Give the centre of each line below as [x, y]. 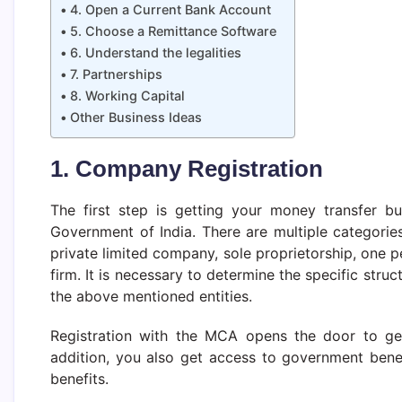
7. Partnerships [116, 74]
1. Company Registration [187, 169]
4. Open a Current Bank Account [170, 9]
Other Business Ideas [135, 117]
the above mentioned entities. [151, 296]
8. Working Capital [127, 96]
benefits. [79, 379]
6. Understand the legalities [155, 52]
